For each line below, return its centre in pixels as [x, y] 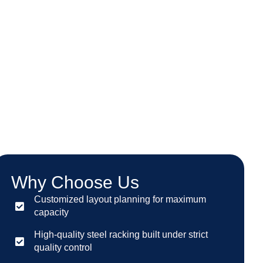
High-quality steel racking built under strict [121, 235]
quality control [63, 247]
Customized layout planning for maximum [120, 199]
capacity [52, 212]
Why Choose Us [75, 182]
